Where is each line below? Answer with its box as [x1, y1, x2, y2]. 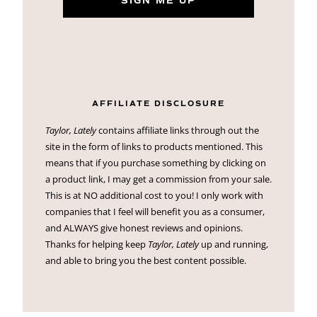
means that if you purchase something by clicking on [45, 156, 266, 170]
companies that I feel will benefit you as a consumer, [45, 205, 265, 219]
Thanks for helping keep [45, 238, 148, 251]
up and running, [199, 238, 268, 251]
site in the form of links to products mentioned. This [45, 140, 263, 154]
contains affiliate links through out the [96, 124, 259, 137]
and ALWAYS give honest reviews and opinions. [45, 221, 243, 235]
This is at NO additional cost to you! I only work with [45, 189, 263, 202]
